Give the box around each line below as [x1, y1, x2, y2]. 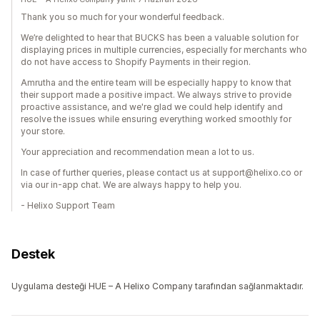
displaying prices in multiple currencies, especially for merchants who [21, 44, 307, 56]
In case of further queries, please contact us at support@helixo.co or [21, 167, 302, 179]
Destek [11, 246, 55, 262]
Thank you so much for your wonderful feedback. [21, 11, 224, 23]
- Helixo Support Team [21, 200, 115, 211]
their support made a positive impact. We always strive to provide [21, 89, 291, 101]
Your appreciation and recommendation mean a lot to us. [21, 146, 254, 158]
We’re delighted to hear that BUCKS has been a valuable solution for [21, 32, 299, 44]
